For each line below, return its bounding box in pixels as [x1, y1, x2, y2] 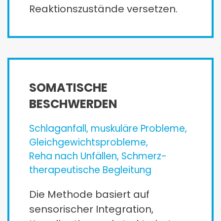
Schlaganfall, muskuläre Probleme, [29, 121, 187, 135]
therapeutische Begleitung [29, 163, 151, 177]
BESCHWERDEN [29, 95, 117, 112]
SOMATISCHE [29, 79, 108, 96]
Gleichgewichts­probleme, [29, 135, 148, 149]
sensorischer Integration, [29, 202, 153, 216]
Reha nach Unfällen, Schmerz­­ [29, 149, 167, 163]
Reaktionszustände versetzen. [29, 1, 178, 16]
